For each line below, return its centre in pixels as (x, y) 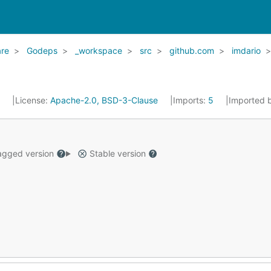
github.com (192, 51)
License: (33, 100)
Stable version (117, 153)
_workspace (99, 51)
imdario (246, 51)
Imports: (191, 100)
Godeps (42, 51)
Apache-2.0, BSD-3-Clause (104, 100)
